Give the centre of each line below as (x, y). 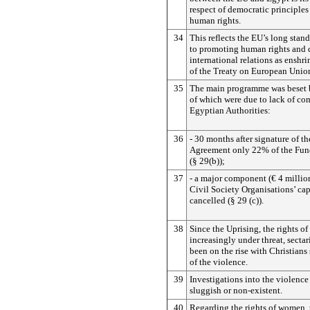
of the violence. (219, 262)
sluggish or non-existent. (236, 290)
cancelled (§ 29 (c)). (227, 200)
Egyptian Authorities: (230, 110)
